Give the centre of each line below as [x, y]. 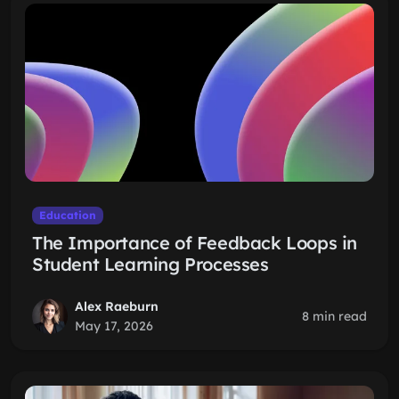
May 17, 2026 [114, 326]
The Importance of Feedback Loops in [195, 243]
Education [67, 215]
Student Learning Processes [151, 264]
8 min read [334, 316]
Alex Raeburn [117, 306]
